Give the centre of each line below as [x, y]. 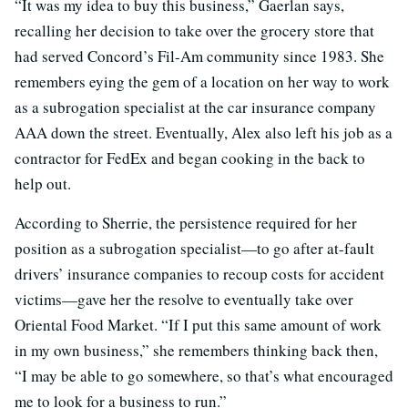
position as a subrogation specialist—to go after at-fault [194, 248]
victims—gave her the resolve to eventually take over [184, 299]
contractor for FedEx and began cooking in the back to [190, 158]
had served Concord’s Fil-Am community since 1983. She [199, 56]
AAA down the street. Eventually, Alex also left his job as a [204, 132]
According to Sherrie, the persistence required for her [186, 222]
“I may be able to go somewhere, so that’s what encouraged [204, 375]
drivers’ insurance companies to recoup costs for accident [199, 273]
